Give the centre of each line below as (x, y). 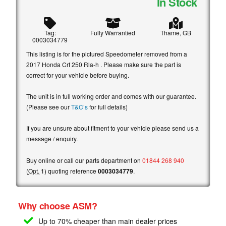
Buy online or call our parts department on (84, 160)
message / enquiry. (52, 139)
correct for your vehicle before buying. (78, 75)
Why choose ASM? (58, 206)
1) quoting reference (69, 171)
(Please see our (49, 107)
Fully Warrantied (113, 33)
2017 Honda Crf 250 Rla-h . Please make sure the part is (104, 65)
